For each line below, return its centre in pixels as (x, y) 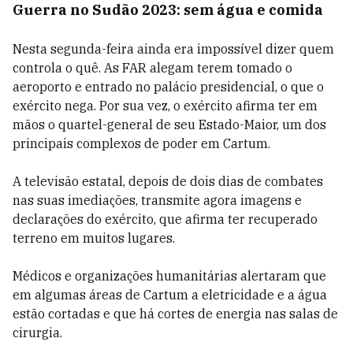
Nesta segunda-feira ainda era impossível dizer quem (173, 49)
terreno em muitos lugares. (94, 238)
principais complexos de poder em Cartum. (141, 143)
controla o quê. (58, 68)
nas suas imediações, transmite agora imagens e (157, 200)
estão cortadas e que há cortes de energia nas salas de (175, 314)
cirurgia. (37, 333)
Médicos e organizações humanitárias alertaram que (169, 276)
